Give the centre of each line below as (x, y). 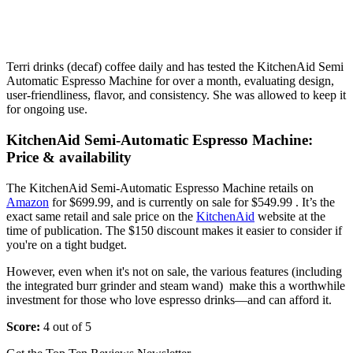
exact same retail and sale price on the (101, 216)
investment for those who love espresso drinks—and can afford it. (169, 299)
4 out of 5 (67, 326)
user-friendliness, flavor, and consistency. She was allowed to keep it (176, 95)
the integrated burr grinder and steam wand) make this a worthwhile (176, 285)
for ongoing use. (47, 110)
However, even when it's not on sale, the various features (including (174, 271)
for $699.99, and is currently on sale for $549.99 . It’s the (192, 202)
